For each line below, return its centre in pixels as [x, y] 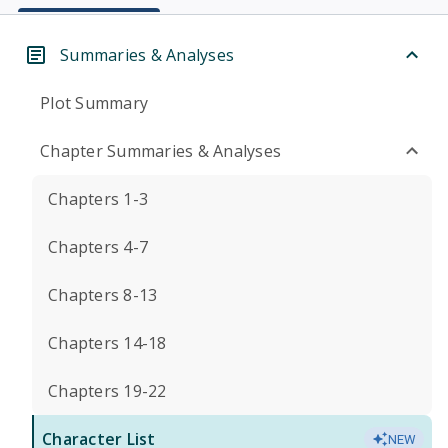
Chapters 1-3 [98, 199]
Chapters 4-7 [98, 247]
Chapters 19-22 [107, 391]
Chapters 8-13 [103, 295]
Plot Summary [94, 103]
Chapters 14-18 [107, 343]
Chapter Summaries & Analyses [160, 151]
